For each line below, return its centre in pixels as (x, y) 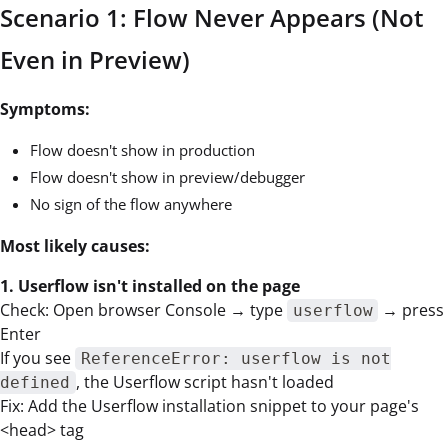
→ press (411, 309)
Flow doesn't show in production (142, 149)
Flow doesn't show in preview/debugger (167, 176)
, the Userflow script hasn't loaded (204, 381)
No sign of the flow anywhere (131, 203)
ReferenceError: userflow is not (235, 358)
